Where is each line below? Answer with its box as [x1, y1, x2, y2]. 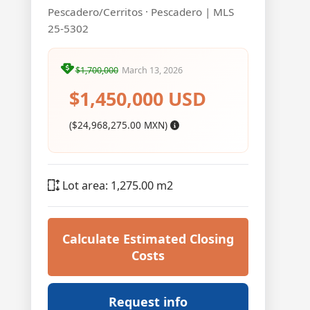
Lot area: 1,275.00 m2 [60, 177, 174, 193]
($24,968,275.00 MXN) [69, 119, 170, 131]
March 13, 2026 [121, 64, 183, 76]
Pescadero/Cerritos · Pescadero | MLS [48, 5, 234, 19]
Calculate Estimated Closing [62, 230, 234, 247]
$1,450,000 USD [69, 85, 206, 111]
